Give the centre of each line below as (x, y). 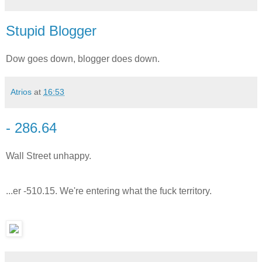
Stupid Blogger (51, 31)
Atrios (21, 92)
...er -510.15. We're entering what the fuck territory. (109, 191)
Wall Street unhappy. (49, 156)
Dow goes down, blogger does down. (83, 59)
